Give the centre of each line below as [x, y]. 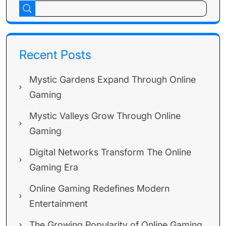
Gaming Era [54, 167]
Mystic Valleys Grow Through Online [105, 116]
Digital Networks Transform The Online [110, 152]
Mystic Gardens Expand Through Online [112, 79]
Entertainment [59, 204]
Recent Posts [55, 55]
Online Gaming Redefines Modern [99, 188]
